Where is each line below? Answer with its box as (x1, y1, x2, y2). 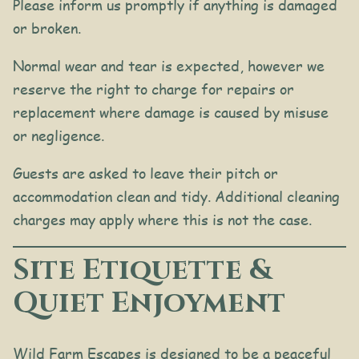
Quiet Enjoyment (13, 283, 286, 322)
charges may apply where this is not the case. (13, 209, 312, 229)
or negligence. (13, 125, 104, 145)
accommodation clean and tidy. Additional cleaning (13, 186, 340, 206)
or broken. (13, 18, 81, 38)
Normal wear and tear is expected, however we (13, 55, 325, 75)
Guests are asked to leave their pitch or (13, 163, 278, 183)
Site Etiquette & (13, 250, 273, 289)
